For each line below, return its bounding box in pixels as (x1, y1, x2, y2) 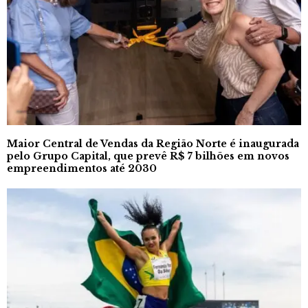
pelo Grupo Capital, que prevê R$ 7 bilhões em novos (7, 150, 289, 163)
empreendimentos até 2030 (7, 162, 157, 175)
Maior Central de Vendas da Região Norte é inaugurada (7, 137, 299, 151)
